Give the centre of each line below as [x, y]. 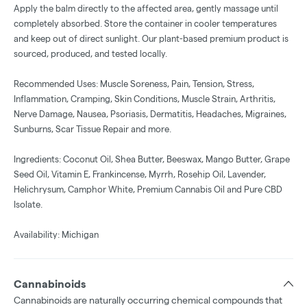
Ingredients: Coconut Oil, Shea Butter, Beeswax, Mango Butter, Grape [152, 159]
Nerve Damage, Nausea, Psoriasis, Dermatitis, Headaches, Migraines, [150, 114]
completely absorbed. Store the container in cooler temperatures [145, 24]
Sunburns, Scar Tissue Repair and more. [93, 129]
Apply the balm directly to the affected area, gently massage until [146, 9]
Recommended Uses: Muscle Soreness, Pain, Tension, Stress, [134, 84]
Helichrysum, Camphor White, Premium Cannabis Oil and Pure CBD [148, 189]
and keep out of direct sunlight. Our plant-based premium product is [151, 39]
